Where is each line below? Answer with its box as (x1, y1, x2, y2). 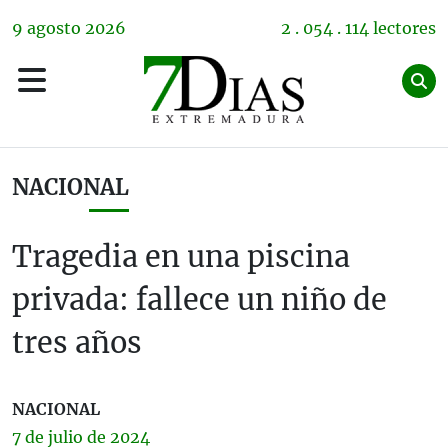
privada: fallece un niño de (12, 282, 387, 318)
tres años (12, 325, 142, 361)
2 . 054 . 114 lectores (281, 18, 436, 38)
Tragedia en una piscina (12, 239, 350, 275)
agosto (27, 18, 81, 38)
